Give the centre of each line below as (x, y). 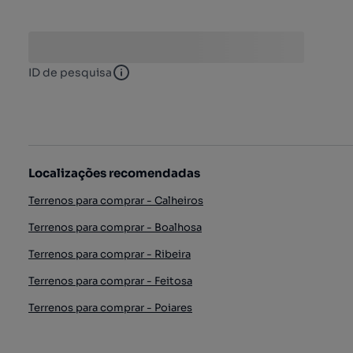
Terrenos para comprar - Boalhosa (115, 227)
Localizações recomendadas (114, 173)
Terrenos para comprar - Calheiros (116, 200)
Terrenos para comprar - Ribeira (110, 254)
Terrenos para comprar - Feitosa (110, 281)
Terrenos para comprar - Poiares (110, 307)
